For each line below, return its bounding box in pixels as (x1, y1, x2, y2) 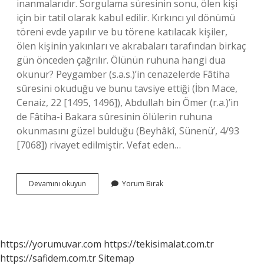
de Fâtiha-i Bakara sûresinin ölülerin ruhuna (16, 110, 212, 123)
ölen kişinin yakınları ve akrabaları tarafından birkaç (16, 39, 246, 52)
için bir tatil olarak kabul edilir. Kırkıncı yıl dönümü (16, 11, 235, 24)
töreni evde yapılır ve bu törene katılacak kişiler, (16, 25, 227, 38)
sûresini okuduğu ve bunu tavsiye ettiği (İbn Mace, (16, 82, 237, 95)
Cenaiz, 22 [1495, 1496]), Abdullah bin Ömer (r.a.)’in (16, 96, 239, 109)
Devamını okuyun (29, 179, 86, 189)
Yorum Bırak (122, 179, 163, 189)
